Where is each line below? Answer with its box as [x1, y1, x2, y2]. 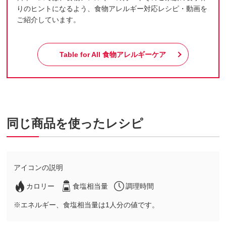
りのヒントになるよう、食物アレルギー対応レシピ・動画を [17, 5, 208, 13]
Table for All [60, 50, 103, 59]
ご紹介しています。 [17, 16, 81, 24]
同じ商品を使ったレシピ [7, 117, 144, 131]
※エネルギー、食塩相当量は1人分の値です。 [14, 201, 159, 209]
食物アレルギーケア [102, 50, 166, 59]
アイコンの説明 [14, 163, 64, 172]
